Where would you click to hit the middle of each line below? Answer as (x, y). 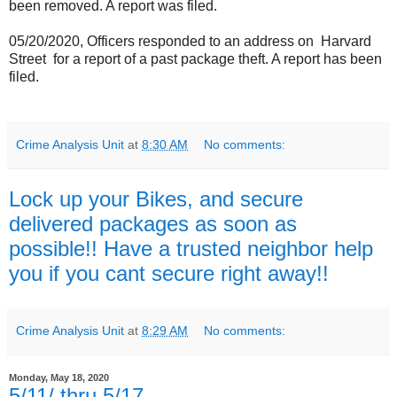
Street (29, 58)
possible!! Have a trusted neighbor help (191, 248)
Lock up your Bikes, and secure (156, 198)
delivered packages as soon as (153, 223)
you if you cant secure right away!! (169, 273)
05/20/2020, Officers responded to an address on (161, 41)
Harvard (346, 41)
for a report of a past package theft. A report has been (218, 58)
